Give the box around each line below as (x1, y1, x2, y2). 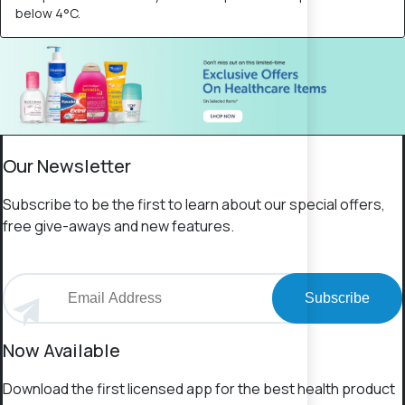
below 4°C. (15, 5, 80, 22)
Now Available (3, 338, 120, 363)
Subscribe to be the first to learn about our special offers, (3, 194, 385, 215)
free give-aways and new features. (3, 216, 234, 237)
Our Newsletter (3, 154, 131, 179)
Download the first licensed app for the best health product (3, 379, 395, 400)
